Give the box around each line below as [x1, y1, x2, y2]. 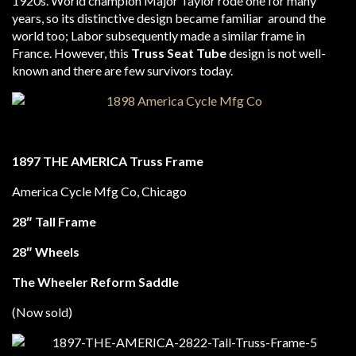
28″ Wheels [12, 244, 79, 259]
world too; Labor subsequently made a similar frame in [12, 28, 305, 43]
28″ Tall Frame [12, 214, 96, 229]
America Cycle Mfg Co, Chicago [12, 184, 187, 199]
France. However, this [12, 45, 129, 60]
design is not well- [226, 45, 326, 60]
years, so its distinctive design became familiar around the [12, 10, 326, 25]
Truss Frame [127, 153, 203, 168]
